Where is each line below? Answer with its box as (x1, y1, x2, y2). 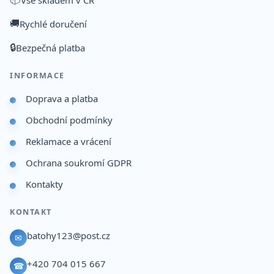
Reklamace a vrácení (26, 135, 111, 148)
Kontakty (26, 178, 63, 191)
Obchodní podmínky (26, 114, 113, 127)
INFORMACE (10, 70, 65, 81)
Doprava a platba (26, 92, 98, 105)
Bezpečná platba (16, 41, 85, 54)
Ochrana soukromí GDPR (26, 157, 131, 169)
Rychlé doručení (20, 17, 87, 30)
